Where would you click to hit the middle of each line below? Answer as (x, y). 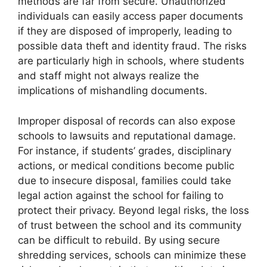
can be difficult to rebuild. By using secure (119, 240)
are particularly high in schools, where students (131, 61)
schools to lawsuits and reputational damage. (127, 136)
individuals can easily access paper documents (131, 16)
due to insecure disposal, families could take (125, 180)
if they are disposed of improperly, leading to (125, 31)
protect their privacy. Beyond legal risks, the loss (133, 210)
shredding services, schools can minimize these (132, 255)
